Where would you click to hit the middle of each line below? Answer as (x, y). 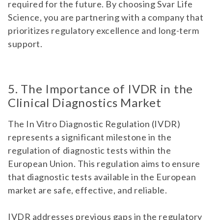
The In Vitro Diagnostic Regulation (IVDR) (94, 124)
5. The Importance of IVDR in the (101, 89)
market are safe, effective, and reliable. (88, 190)
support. (25, 44)
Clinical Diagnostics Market (85, 102)
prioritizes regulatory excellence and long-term (104, 30)
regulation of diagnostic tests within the (90, 150)
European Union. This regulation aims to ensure (104, 164)
